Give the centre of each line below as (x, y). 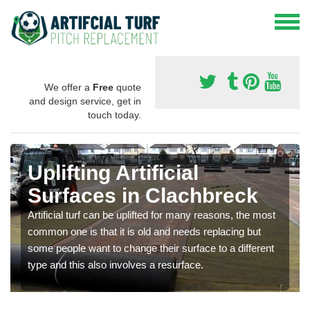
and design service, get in (85, 101)
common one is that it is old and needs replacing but (144, 231)
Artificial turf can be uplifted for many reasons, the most (152, 215)
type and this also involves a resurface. (116, 264)
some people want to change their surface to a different (151, 248)
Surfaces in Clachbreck (143, 195)
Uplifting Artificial (113, 172)
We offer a (69, 87)
